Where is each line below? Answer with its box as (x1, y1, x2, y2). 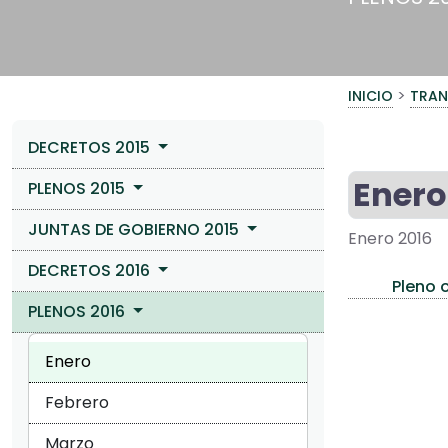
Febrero (45, 390, 109, 414)
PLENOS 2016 (28, 299, 129, 323)
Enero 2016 (348, 226, 432, 250)
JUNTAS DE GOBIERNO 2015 (28, 217, 243, 241)
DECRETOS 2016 (28, 258, 154, 282)
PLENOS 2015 (28, 176, 129, 200)
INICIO (348, 85, 393, 106)
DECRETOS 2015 (28, 135, 154, 159)
